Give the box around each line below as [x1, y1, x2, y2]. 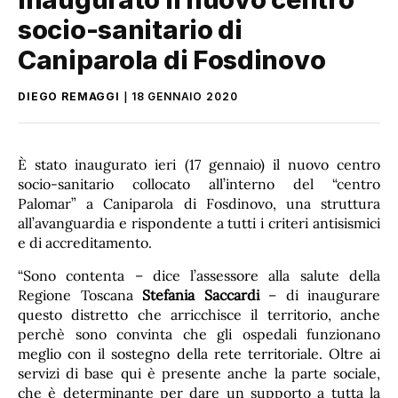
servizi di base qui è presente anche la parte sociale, [18, 364, 380, 383]
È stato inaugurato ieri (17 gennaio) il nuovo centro [18, 155, 380, 173]
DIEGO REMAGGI [18, 89, 120, 103]
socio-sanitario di [18, 13, 243, 45]
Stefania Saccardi [142, 286, 259, 305]
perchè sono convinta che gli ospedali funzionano [18, 325, 380, 344]
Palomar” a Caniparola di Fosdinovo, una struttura [18, 194, 380, 212]
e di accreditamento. [18, 233, 152, 251]
